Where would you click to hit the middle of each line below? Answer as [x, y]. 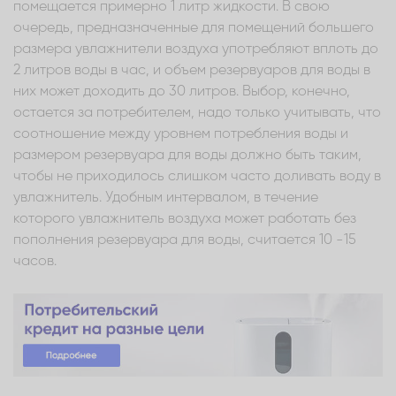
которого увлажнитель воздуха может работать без [185, 219]
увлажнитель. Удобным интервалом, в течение [166, 198]
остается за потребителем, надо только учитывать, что [197, 113]
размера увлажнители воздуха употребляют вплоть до [196, 49]
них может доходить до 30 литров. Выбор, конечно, [182, 91]
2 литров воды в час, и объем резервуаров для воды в [192, 70]
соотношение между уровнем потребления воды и [181, 134]
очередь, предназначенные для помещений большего [194, 28]
